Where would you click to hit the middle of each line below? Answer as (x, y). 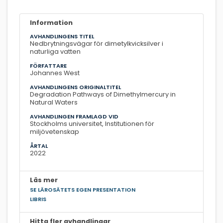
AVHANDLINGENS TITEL (62, 36)
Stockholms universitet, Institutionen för (92, 123)
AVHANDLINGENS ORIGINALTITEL (75, 87)
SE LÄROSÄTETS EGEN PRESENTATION (83, 189)
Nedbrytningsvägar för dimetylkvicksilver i (97, 43)
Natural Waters (54, 102)
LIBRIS (38, 199)
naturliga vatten (55, 51)
